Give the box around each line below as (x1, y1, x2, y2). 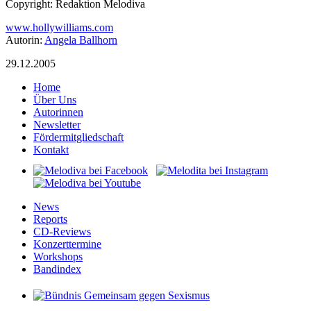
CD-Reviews (33, 225, 91, 237)
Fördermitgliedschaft (33, 131, 124, 143)
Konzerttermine (33, 237, 101, 250)
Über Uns (33, 93, 76, 106)
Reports (33, 212, 67, 225)
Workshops (33, 250, 83, 262)
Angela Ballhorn (44, 33, 117, 46)
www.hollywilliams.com (6, 21, 113, 33)
